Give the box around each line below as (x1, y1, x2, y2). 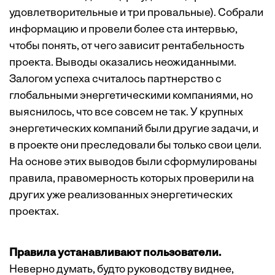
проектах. (9, 206, 59, 218)
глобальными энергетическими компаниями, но (9, 90, 253, 102)
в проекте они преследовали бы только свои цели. (9, 140, 261, 152)
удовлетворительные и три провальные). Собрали (9, 7, 263, 19)
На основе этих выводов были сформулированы (9, 157, 257, 168)
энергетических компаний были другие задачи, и (9, 123, 258, 135)
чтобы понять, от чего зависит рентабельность (9, 41, 244, 52)
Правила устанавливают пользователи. (9, 247, 221, 259)
